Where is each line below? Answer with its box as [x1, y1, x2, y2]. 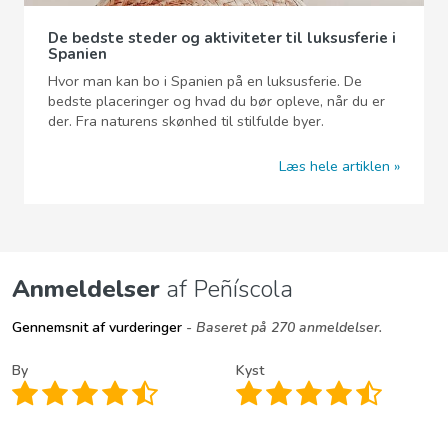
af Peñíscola [160, 272, 293, 305]
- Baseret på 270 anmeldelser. [182, 317, 382, 337]
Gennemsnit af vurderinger [12, 317, 182, 337]
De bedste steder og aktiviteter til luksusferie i [48, 28, 396, 49]
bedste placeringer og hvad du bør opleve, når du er [48, 91, 385, 112]
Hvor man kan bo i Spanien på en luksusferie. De [48, 71, 362, 92]
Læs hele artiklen [279, 155, 390, 176]
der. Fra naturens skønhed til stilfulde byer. [48, 111, 324, 132]
